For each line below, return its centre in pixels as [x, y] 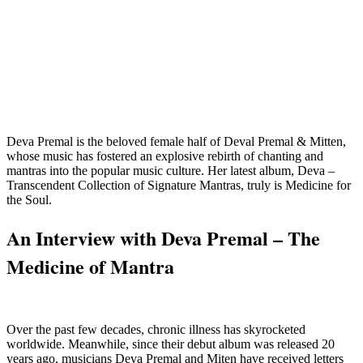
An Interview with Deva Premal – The [163, 237]
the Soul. [29, 199]
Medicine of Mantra [90, 266]
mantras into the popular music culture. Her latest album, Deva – [171, 170]
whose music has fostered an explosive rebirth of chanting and [165, 156]
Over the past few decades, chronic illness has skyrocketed [156, 329]
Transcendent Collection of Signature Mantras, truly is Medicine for [179, 185]
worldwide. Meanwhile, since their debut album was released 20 [171, 344]
